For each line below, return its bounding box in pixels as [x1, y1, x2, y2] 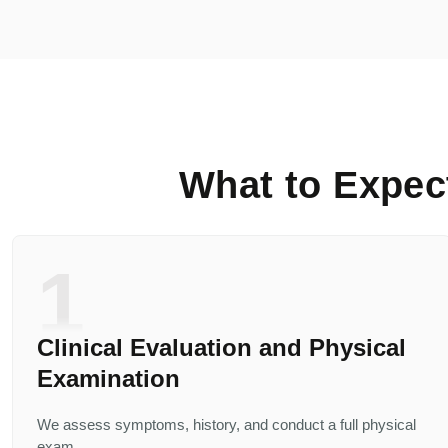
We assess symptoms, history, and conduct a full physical [37, 416, 416, 433]
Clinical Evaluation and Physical [37, 334, 406, 361]
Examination [37, 365, 180, 392]
